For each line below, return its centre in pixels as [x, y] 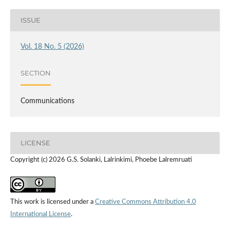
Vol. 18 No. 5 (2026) [52, 46]
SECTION [35, 73]
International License [40, 214]
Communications [47, 101]
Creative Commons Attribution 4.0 [145, 202]
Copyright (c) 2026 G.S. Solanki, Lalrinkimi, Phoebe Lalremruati [101, 160]
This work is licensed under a [52, 202]
